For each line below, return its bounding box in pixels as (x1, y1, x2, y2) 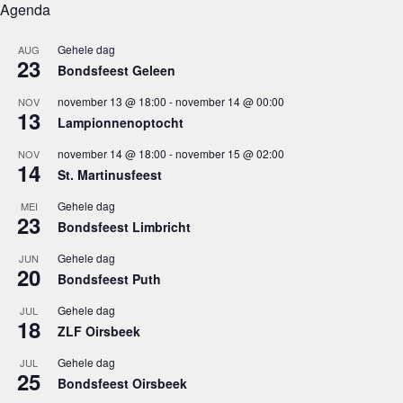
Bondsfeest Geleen (58, 60, 175, 79)
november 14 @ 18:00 (58, 145, 166, 161)
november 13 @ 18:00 (58, 93, 166, 109)
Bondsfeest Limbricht (58, 217, 191, 236)
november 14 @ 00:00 (175, 93, 284, 109)
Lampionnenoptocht (58, 112, 184, 131)
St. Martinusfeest (58, 165, 162, 184)
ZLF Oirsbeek (58, 321, 140, 340)
